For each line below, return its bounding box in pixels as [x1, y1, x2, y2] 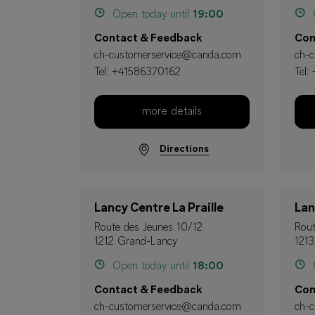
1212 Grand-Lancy [94, 236, 177, 248]
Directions [159, 144, 209, 155]
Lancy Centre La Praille [94, 202, 224, 216]
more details [142, 106, 202, 117]
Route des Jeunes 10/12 [94, 222, 202, 234]
